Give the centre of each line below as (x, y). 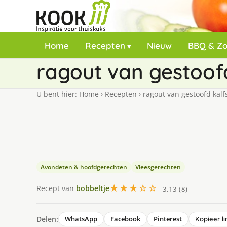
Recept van (56, 188)
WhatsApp (81, 219)
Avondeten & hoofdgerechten (84, 167)
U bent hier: (58, 94)
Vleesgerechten (158, 167)
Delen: (47, 219)
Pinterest (168, 219)
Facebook (125, 219)
